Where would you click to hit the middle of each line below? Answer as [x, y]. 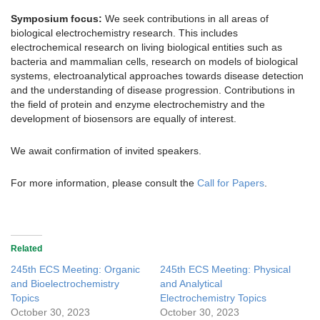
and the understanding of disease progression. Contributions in [153, 90]
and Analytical [191, 283]
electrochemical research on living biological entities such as [146, 47]
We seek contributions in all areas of [187, 18]
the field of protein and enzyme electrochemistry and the [138, 104]
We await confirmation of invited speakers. [106, 150]
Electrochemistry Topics [213, 297]
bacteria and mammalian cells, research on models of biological [154, 61]
